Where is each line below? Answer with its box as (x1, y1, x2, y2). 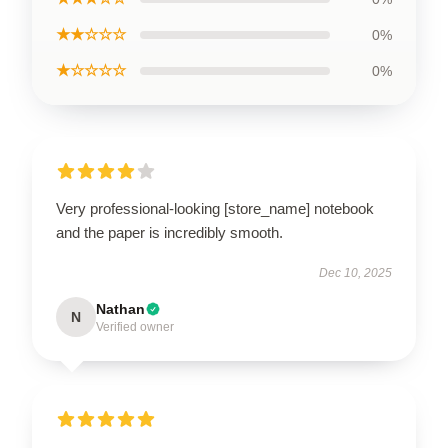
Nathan (96, 301, 145, 317)
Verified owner (96, 320, 174, 334)
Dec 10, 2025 (319, 266, 392, 280)
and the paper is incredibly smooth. (56, 224, 283, 241)
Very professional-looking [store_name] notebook (56, 200, 374, 217)
